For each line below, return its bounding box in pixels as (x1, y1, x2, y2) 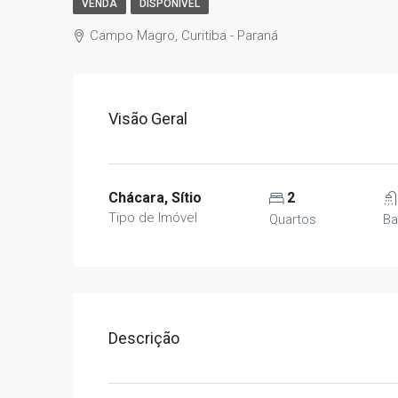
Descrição (108, 329, 179, 347)
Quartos (268, 211, 316, 227)
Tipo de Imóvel (108, 210, 197, 226)
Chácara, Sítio (108, 189, 202, 206)
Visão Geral (108, 109, 187, 128)
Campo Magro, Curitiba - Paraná (90, 28, 278, 44)
